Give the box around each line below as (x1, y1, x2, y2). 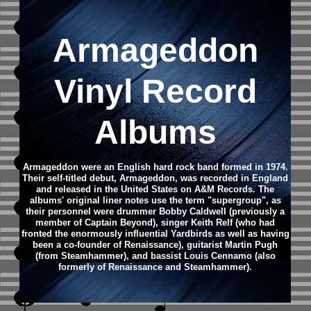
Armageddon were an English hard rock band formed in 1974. (22, 162, 288, 172)
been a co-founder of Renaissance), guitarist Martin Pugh (33, 239, 278, 250)
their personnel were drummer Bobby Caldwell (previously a (26, 206, 285, 217)
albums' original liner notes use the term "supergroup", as (29, 195, 281, 205)
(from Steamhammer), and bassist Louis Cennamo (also (35, 251, 276, 261)
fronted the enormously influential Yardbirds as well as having (21, 228, 289, 239)
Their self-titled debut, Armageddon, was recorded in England (22, 173, 289, 183)
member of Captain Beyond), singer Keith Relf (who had (35, 217, 276, 228)
